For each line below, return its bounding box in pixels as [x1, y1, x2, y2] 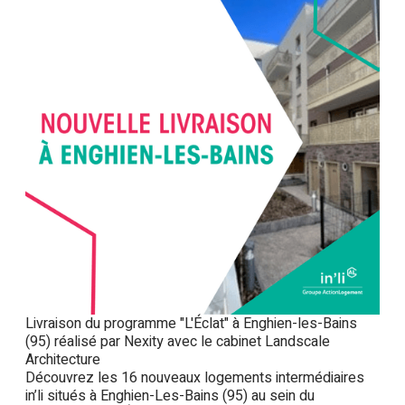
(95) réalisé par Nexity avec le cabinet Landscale [25, 331, 330, 353]
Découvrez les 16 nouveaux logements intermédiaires [25, 367, 364, 389]
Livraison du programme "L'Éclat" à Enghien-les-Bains [25, 313, 357, 334]
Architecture [25, 349, 100, 371]
